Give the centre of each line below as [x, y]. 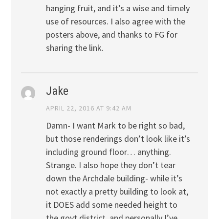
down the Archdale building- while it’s [114, 178]
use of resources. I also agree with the [115, 21]
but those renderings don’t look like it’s [118, 139]
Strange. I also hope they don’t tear [110, 165]
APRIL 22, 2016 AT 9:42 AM [88, 108]
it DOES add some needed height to [111, 205]
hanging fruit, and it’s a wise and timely [118, 8]
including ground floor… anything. [108, 152]
